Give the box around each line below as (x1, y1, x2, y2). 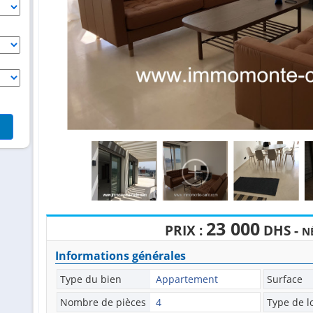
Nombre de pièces (59, 296, 146, 310)
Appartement (152, 272, 218, 286)
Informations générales (54, 248, 186, 264)
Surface (266, 272, 303, 286)
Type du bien (59, 272, 122, 286)
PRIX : (164, 221, 206, 240)
